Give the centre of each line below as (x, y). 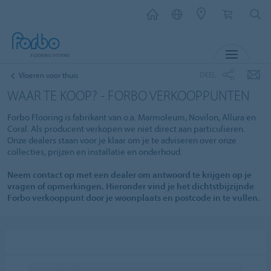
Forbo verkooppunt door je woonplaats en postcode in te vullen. (134, 197)
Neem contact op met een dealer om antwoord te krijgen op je (129, 174)
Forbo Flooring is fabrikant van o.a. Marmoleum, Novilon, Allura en (132, 117)
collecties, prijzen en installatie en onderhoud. (95, 151)
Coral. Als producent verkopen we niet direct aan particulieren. (126, 128)
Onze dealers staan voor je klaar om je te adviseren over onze (122, 140)
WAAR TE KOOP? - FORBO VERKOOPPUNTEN (129, 95)
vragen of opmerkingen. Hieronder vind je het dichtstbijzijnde (131, 186)
